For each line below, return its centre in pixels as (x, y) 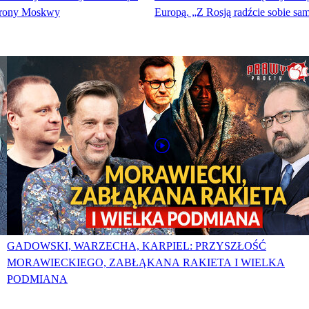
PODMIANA (37, 279)
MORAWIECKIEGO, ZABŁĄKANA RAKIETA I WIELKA (146, 263)
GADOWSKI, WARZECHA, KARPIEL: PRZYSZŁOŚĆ (137, 246)
